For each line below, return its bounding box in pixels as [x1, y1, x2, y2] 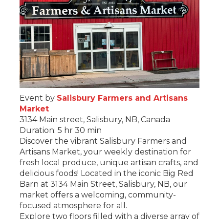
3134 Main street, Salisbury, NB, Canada [20, 114, 170, 124]
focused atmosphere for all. [20, 200, 127, 210]
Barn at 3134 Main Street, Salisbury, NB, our [20, 179, 187, 189]
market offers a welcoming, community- [20, 190, 176, 199]
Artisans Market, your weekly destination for [20, 147, 191, 156]
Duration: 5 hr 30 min [20, 125, 102, 135]
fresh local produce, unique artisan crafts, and [20, 157, 198, 167]
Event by [20, 93, 57, 103]
